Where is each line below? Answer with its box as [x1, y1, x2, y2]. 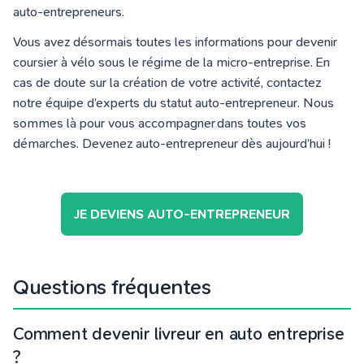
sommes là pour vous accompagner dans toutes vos [13, 115, 306, 131]
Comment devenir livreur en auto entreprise [13, 324, 344, 344]
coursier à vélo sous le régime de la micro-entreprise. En [13, 54, 330, 70]
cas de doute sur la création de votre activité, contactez [13, 75, 321, 90]
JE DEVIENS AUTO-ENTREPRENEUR [74, 206, 290, 222]
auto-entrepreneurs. [13, 4, 124, 19]
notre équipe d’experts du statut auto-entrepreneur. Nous [13, 95, 334, 110]
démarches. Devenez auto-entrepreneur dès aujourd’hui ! [13, 136, 334, 151]
